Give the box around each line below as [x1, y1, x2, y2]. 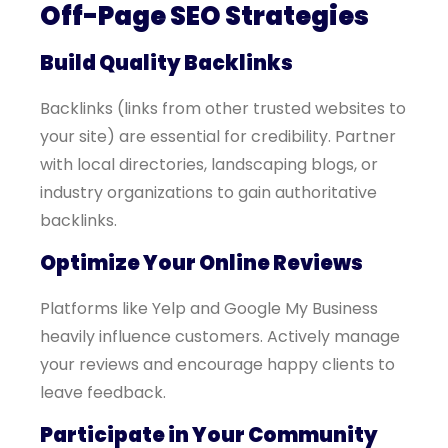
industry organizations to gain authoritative [40, 181, 377, 204]
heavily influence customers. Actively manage [40, 325, 400, 348]
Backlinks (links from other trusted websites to [40, 97, 406, 120]
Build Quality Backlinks [40, 49, 293, 77]
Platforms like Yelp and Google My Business [40, 297, 378, 320]
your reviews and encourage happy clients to [40, 353, 395, 376]
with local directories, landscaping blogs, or [40, 153, 378, 176]
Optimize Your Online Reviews [40, 249, 363, 277]
